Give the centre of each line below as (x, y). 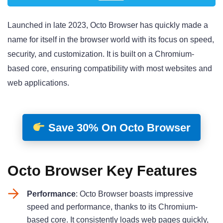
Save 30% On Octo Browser (118, 127)
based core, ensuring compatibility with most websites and (110, 68)
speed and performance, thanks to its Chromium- (112, 207)
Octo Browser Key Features (102, 170)
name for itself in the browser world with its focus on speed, (111, 39)
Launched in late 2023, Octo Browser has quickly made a (108, 25)
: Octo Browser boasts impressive (134, 194)
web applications (37, 83)
